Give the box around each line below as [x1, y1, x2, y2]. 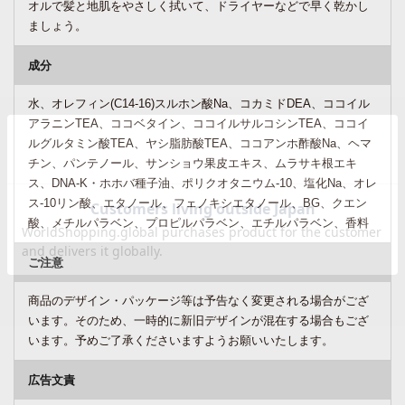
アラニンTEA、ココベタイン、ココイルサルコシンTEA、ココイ [28, 117, 369, 131]
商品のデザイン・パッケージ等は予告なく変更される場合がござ [28, 294, 369, 308]
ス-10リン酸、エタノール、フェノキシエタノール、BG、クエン [28, 196, 367, 211]
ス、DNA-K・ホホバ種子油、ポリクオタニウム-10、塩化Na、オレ [28, 176, 377, 191]
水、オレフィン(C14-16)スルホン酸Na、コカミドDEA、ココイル [28, 97, 370, 111]
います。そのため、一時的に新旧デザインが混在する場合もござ [28, 314, 369, 328]
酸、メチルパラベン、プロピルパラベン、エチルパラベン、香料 [28, 216, 369, 231]
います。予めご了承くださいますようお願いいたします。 [28, 334, 334, 348]
